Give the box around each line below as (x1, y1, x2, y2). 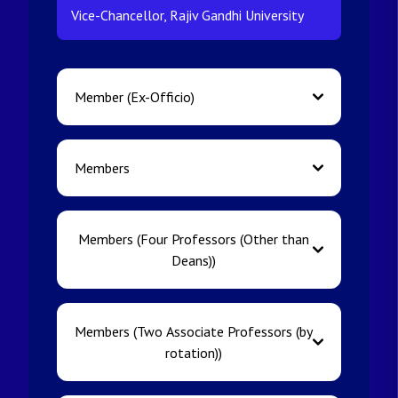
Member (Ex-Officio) (75, 88, 195, 106)
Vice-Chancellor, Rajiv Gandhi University (71, 6, 304, 24)
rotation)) (165, 344, 222, 362)
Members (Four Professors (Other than (78, 230, 309, 248)
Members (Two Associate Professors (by (75, 322, 313, 340)
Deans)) (171, 251, 216, 269)
